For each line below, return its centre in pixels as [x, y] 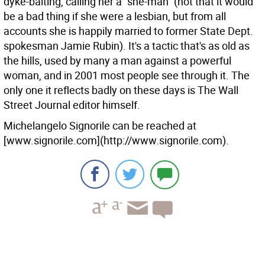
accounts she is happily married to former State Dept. [128, 31]
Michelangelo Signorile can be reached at [100, 125]
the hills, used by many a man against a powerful [117, 60]
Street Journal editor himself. [72, 105]
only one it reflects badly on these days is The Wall [121, 90]
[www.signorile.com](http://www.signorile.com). [116, 140]
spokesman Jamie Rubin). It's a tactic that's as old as [127, 46]
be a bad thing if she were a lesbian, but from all [115, 16]
